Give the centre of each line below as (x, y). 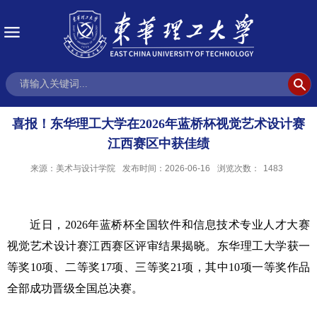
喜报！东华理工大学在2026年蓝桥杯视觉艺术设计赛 (158, 124)
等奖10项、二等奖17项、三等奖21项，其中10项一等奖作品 (158, 267)
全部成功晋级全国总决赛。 (75, 288)
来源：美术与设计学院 (73, 168)
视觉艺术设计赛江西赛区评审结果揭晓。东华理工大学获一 (158, 246)
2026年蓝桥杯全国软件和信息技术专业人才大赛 (188, 225)
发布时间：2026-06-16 (166, 168)
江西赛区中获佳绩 (158, 144)
